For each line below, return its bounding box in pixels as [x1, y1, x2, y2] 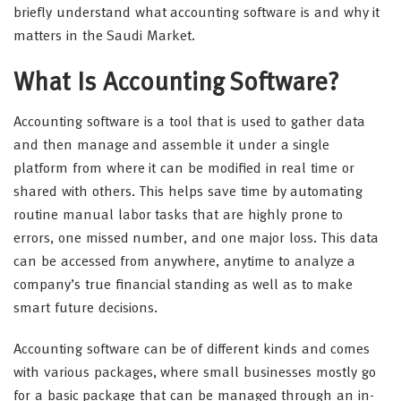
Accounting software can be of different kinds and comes [13, 342, 371, 357]
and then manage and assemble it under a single [13, 138, 330, 153]
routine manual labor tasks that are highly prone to [13, 208, 344, 223]
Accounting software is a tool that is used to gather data [13, 115, 365, 130]
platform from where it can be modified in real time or [13, 161, 354, 176]
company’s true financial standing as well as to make [13, 277, 354, 293]
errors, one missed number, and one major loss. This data [13, 231, 380, 246]
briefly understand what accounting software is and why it [13, 5, 380, 21]
